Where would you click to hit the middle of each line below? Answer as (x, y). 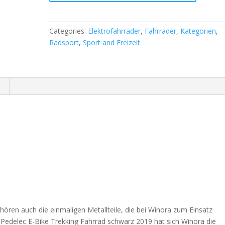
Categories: (69, 31)
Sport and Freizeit (112, 43)
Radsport (64, 43)
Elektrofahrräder (115, 31)
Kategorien (198, 31)
